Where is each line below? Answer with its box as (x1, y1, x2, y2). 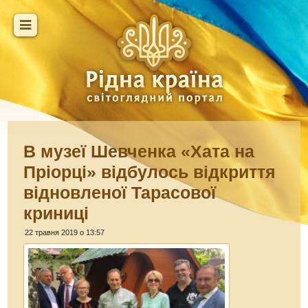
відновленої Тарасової (23, 183, 217, 202)
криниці (23, 203, 89, 223)
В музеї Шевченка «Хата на (23, 142, 255, 161)
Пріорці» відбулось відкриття (23, 162, 276, 181)
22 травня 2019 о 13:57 (25, 228, 105, 236)
